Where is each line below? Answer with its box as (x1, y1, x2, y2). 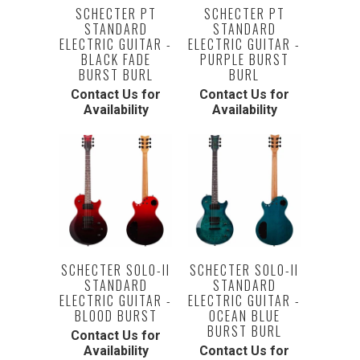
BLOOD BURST (74, 306, 157, 325)
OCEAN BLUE (208, 306, 280, 325)
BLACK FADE (80, 50, 151, 69)
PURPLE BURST (199, 50, 289, 69)
